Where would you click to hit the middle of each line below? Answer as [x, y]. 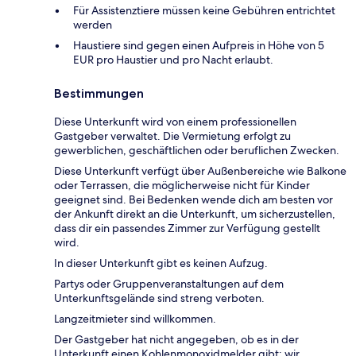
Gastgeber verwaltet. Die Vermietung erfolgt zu [172, 136]
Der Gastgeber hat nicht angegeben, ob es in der [176, 340]
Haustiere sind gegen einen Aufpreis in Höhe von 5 [199, 46]
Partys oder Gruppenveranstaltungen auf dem [169, 284]
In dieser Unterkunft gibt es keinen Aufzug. [161, 263]
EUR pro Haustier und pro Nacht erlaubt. [173, 60]
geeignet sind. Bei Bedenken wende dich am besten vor [193, 200]
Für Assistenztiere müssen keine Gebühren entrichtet [204, 11]
